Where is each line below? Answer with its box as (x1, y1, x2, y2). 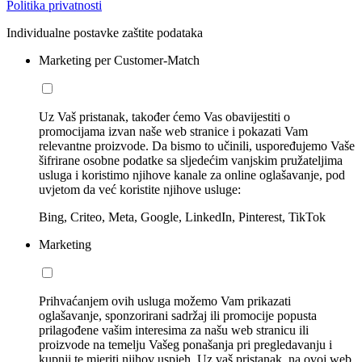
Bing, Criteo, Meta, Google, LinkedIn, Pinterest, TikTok (39, 210, 326, 224)
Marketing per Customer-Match (39, 53, 200, 67)
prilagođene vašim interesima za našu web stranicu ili (39, 323, 309, 337)
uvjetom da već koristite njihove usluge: (39, 183, 241, 196)
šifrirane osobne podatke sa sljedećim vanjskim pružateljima (39, 154, 343, 167)
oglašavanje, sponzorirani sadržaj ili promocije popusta (39, 309, 317, 322)
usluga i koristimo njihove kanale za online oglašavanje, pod (39, 168, 345, 182)
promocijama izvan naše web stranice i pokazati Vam (39, 124, 308, 138)
